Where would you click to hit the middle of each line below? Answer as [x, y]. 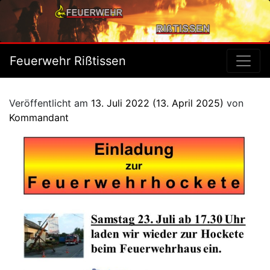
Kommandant [39, 118]
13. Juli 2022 [120, 103]
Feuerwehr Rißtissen [68, 61]
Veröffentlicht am [50, 103]
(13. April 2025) [188, 103]
